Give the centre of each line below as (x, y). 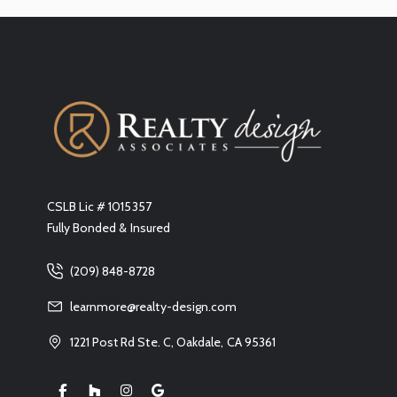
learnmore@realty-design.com (153, 306)
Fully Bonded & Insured (109, 227)
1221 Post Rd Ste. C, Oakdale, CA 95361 (173, 342)
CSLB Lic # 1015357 (99, 206)
